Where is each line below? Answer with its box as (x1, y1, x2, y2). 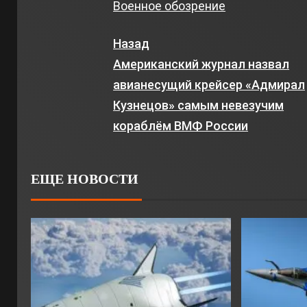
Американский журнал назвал (113, 57, 290, 71)
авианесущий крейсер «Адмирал (113, 77, 306, 92)
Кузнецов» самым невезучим (113, 98, 284, 112)
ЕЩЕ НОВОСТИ (31, 171, 138, 186)
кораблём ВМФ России (113, 119, 249, 133)
